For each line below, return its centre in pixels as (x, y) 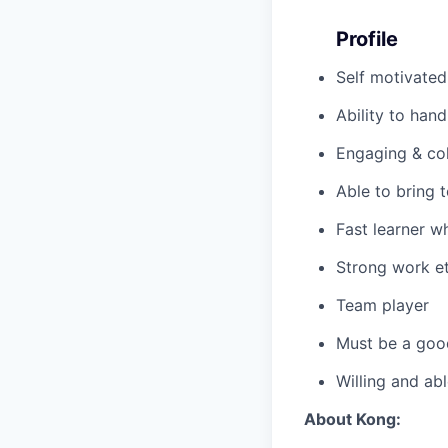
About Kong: (352, 419)
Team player (382, 305)
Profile (367, 39)
